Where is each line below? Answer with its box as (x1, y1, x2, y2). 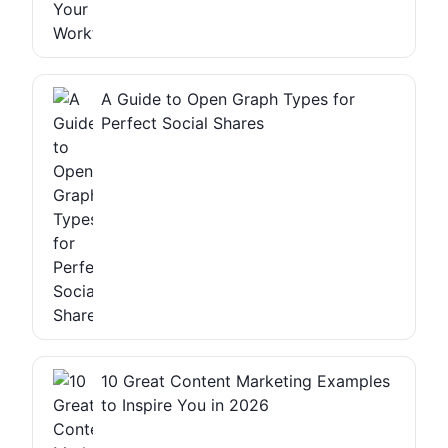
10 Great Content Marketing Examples (101, 370, 390, 391)
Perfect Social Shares (101, 112, 264, 133)
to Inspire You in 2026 (101, 394, 269, 415)
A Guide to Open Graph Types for (101, 88, 355, 109)
